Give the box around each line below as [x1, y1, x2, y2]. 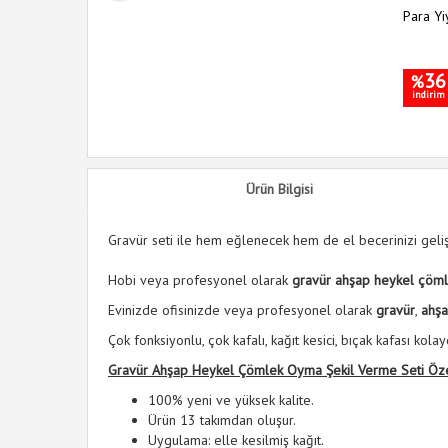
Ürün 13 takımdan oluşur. [148, 411, 296, 429]
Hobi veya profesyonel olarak [108, 271, 292, 289]
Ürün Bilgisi [245, 180, 313, 198]
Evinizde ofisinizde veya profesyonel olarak [108, 301, 376, 319]
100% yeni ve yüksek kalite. [148, 391, 314, 409]
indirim [411, 88, 445, 101]
